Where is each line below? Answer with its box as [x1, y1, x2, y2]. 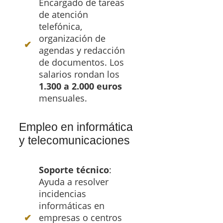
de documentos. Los [39, 56, 124, 68]
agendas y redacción [39, 44, 125, 56]
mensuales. [39, 92, 87, 104]
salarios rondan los [39, 68, 119, 80]
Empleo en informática [19, 120, 133, 133]
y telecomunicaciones [19, 133, 130, 147]
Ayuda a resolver [39, 175, 109, 188]
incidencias [39, 187, 86, 200]
